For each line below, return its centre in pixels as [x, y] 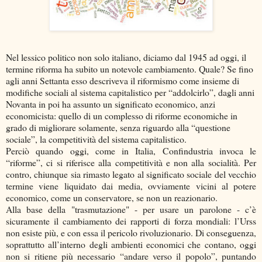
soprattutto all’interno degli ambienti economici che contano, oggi [131, 244]
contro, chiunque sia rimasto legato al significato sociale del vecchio [131, 174]
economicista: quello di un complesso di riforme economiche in [122, 115]
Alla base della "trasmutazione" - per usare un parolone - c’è [131, 209]
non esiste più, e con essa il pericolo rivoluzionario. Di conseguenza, [131, 232]
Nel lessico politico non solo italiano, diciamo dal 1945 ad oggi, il [126, 57]
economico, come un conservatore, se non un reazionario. [112, 197]
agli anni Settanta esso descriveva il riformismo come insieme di [123, 80]
